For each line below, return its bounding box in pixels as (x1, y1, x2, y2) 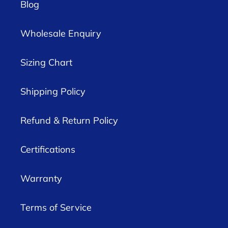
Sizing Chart (20, 56, 72, 69)
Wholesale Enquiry (20, 27, 101, 40)
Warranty (20, 173, 62, 185)
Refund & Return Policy (20, 115, 118, 127)
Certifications (20, 144, 75, 156)
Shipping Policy (20, 85, 85, 98)
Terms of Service (20, 202, 92, 214)
